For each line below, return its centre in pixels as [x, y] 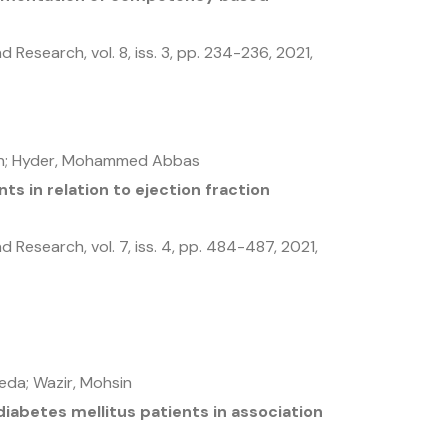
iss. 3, [156, 52]
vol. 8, [113, 52]
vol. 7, [113, 246]
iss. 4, [157, 246]
